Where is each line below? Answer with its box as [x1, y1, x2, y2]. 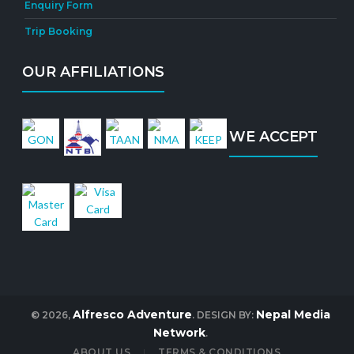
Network [153, 326, 205, 340]
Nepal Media [255, 307, 330, 322]
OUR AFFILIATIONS [22, 63, 165, 81]
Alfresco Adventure [72, 307, 192, 322]
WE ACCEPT [229, 128, 318, 145]
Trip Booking [24, 25, 93, 37]
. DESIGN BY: [191, 309, 256, 321]
